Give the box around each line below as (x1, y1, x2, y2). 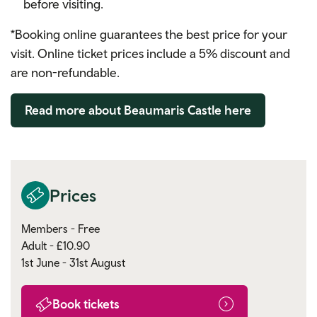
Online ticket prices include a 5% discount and (38, 45, 290, 61)
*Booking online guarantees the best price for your (11, 26, 287, 42)
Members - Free (21, 221, 100, 235)
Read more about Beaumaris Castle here (25, 102, 251, 117)
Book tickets (52, 296, 120, 311)
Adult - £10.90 (21, 238, 90, 252)
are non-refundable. (11, 64, 120, 80)
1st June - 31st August (21, 255, 125, 269)
